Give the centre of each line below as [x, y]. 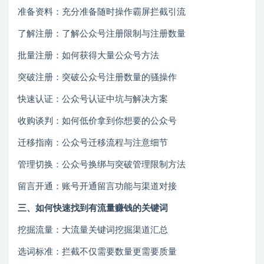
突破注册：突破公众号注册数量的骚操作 [97, 78]
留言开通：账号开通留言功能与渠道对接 [97, 187]
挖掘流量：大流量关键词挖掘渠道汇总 [93, 230]
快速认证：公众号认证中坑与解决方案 [93, 100]
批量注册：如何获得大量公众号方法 [88, 56]
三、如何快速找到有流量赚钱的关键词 [93, 209]
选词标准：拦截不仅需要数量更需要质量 [97, 252]
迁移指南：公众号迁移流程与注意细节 [93, 143]
